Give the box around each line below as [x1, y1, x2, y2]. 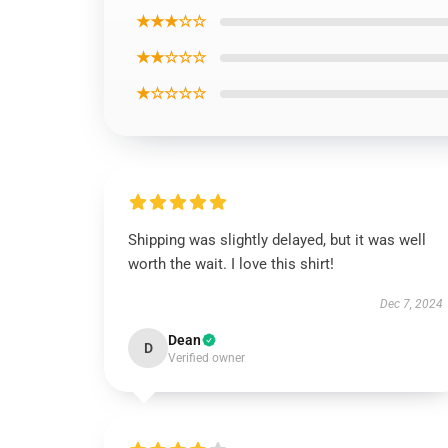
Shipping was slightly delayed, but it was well [128, 231, 426, 249]
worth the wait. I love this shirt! [128, 255, 334, 273]
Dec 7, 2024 [379, 297, 443, 311]
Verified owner [168, 351, 245, 365]
